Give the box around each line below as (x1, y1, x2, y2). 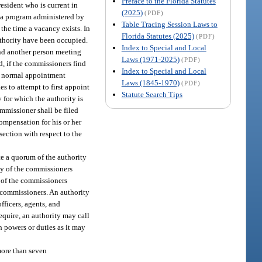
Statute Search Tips (121, 89, 182, 99)
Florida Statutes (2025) (121, 31, 194, 40)
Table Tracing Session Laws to (121, 19, 218, 29)
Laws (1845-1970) (121, 78, 180, 87)
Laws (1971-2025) (121, 54, 180, 64)
